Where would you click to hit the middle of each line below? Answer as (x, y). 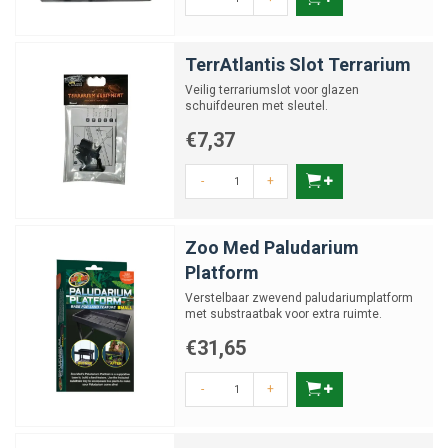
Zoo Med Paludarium (272, 247)
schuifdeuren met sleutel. (256, 106)
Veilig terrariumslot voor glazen (272, 90)
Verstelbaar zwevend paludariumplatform (299, 298)
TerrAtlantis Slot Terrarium (298, 64)
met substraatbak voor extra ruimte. (283, 314)
